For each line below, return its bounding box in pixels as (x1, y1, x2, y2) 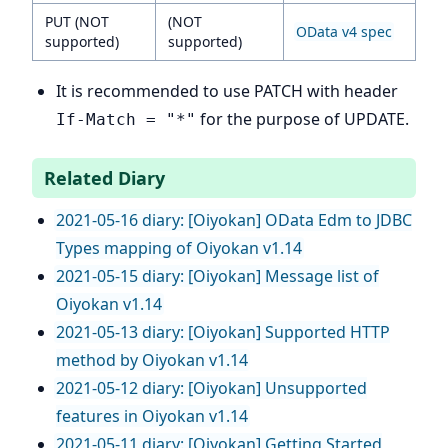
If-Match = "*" (56, 110, 196, 129)
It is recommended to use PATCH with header (56, 80, 398, 102)
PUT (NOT (45, 12, 109, 31)
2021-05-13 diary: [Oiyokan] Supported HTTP (56, 321, 390, 343)
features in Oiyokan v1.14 (56, 405, 248, 427)
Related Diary (44, 166, 165, 190)
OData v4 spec (296, 22, 392, 41)
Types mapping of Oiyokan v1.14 (56, 237, 302, 259)
